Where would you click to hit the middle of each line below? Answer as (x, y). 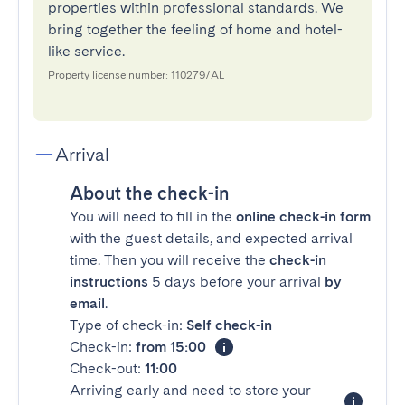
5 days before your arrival (236, 282)
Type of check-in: (128, 325)
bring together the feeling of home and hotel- (195, 29)
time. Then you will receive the (170, 260)
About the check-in (150, 193)
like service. (86, 51)
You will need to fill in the (153, 217)
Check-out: (107, 368)
